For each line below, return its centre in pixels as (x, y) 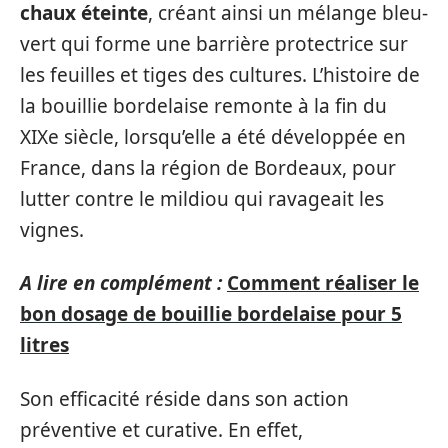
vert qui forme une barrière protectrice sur (214, 43)
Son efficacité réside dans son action (184, 398)
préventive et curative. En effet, (161, 429)
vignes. (52, 229)
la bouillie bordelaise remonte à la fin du (203, 105)
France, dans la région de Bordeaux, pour (208, 167)
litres (44, 345)
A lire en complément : (121, 283)
